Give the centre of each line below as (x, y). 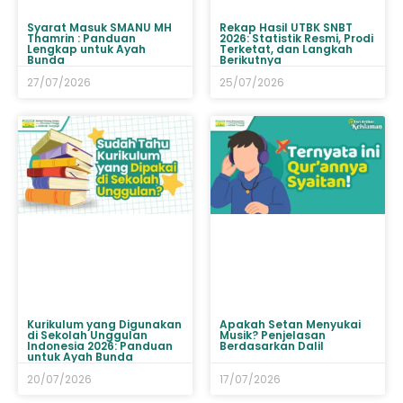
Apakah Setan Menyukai (290, 325)
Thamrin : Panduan (81, 38)
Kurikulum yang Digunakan (104, 325)
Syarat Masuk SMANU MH (99, 27)
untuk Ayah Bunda (80, 357)
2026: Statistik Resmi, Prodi (296, 38)
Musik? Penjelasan (273, 336)
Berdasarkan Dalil (272, 346)
